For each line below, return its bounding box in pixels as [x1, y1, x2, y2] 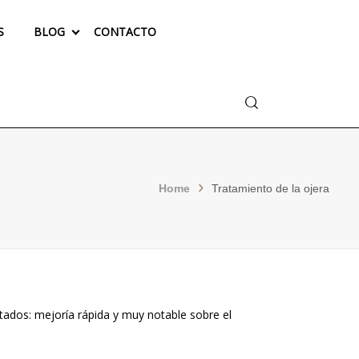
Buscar [240, 93, 276, 109]
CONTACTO [93, 24, 156, 40]
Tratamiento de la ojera [212, 182, 329, 196]
